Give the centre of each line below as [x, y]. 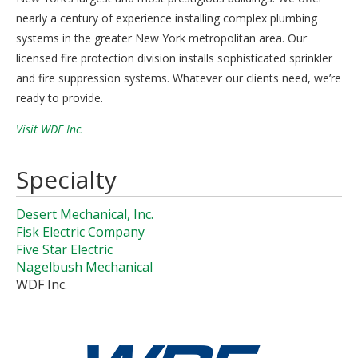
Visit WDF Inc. [50, 129]
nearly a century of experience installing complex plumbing [167, 18]
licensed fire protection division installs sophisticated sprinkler [174, 58]
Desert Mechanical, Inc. [85, 214]
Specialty [66, 179]
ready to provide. [60, 97]
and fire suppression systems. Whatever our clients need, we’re [179, 78]
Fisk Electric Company [80, 231]
